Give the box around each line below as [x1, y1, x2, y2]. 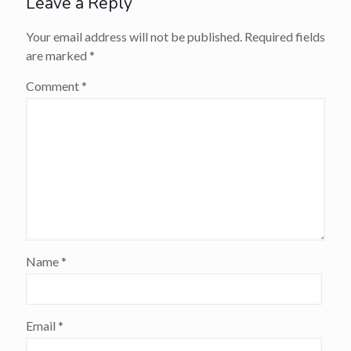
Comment [26, 78, 81, 94]
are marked [26, 48, 89, 63]
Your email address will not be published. [26, 29, 242, 45]
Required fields [244, 29, 325, 45]
